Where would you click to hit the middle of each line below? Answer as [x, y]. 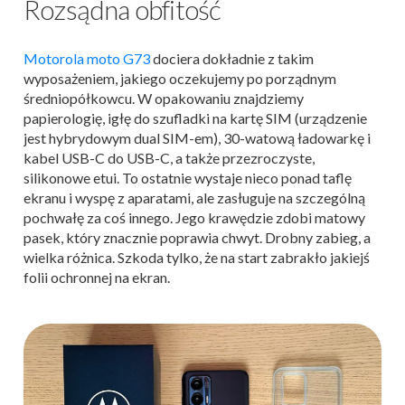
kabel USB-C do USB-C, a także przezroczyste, [169, 158]
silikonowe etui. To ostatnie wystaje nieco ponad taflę [188, 178]
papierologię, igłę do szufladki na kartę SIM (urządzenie [195, 118]
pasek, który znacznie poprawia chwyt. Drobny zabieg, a [197, 237]
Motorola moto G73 [87, 58]
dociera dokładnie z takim [232, 58]
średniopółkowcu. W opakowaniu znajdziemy [164, 98]
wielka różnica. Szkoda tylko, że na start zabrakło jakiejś [197, 257]
